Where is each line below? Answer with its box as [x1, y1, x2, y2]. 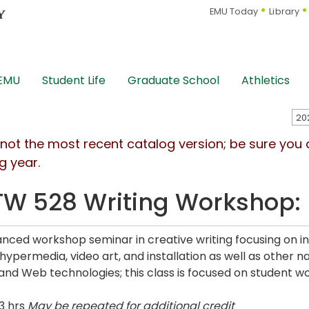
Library [269, 6, 300, 18]
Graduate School [128, 72, 219, 89]
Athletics [241, 72, 290, 89]
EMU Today [209, 6, 259, 18]
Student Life [42, 72, 106, 89]
